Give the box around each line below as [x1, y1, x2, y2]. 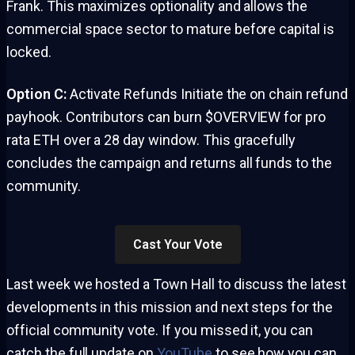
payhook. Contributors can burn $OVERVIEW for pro [6, 108, 326, 125]
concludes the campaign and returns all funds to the [6, 154, 332, 171]
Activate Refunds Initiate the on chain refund [66, 85, 348, 102]
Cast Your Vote [132, 236, 223, 252]
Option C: [6, 85, 67, 102]
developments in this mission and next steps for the [6, 298, 333, 315]
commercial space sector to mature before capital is [6, 20, 334, 37]
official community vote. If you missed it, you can [6, 321, 313, 338]
